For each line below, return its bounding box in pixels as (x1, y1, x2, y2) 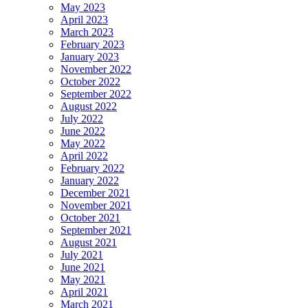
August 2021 (60, 236, 117, 248)
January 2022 (60, 174, 119, 186)
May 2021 (60, 273, 105, 285)
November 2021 (60, 199, 131, 211)
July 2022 (60, 112, 103, 124)
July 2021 (60, 248, 103, 261)
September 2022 (60, 87, 131, 100)
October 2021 (60, 211, 120, 223)
